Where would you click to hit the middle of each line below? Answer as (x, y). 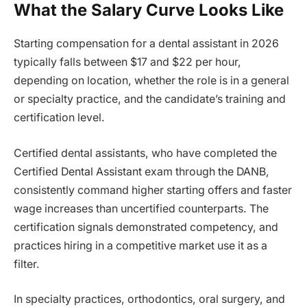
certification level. (59, 117)
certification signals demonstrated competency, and (146, 227)
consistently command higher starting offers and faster (153, 190)
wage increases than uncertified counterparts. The (141, 208)
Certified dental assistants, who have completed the (145, 153)
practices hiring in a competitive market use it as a (140, 245)
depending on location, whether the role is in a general (151, 80)
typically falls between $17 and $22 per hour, (127, 62)
